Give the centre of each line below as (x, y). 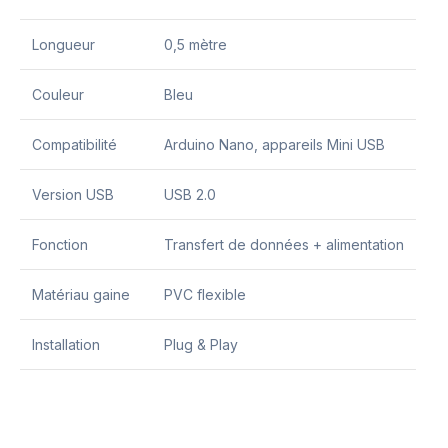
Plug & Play (201, 344)
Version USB (73, 194)
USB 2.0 (190, 194)
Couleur (58, 94)
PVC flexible (205, 294)
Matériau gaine (81, 294)
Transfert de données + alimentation (284, 244)
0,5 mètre (195, 44)
